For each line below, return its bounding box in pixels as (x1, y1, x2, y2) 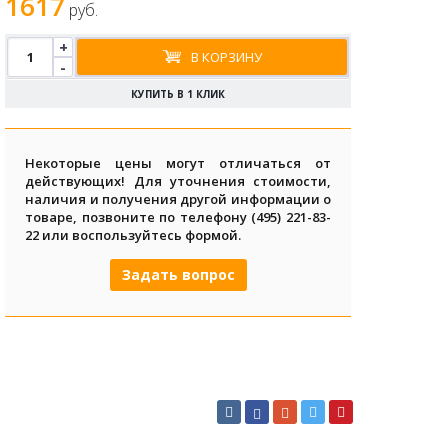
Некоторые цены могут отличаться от (25, 154, 331, 172)
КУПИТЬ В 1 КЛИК (131, 87, 226, 101)
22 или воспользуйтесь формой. (25, 226, 242, 244)
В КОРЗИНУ (190, 48, 262, 66)
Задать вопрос (121, 265, 235, 284)
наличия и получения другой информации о (25, 190, 331, 208)
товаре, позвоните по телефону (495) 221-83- (25, 208, 331, 226)
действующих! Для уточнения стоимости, (25, 172, 331, 190)
